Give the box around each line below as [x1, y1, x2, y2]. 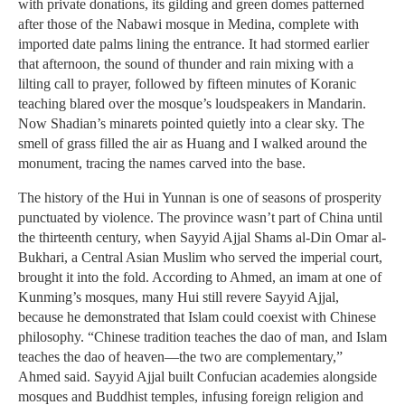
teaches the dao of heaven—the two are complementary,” [18, 349, 343, 365]
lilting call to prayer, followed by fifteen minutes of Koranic [18, 76, 356, 92]
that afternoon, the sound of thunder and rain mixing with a [18, 56, 353, 72]
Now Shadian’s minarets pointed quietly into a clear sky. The [18, 116, 364, 132]
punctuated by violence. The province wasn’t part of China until [18, 210, 382, 226]
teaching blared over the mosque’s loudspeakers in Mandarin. [18, 96, 366, 112]
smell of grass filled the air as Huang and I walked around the [18, 136, 367, 152]
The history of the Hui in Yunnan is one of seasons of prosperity [18, 190, 381, 206]
